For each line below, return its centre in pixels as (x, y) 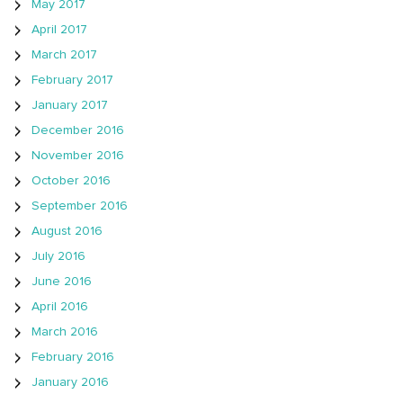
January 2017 (70, 105)
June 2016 (62, 281)
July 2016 (58, 256)
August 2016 (67, 231)
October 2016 (71, 180)
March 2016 (65, 331)
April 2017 (59, 29)
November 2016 (78, 155)
